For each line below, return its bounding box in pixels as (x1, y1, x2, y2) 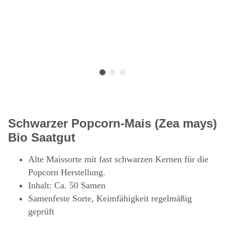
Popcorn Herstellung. (28, 167, 105, 178)
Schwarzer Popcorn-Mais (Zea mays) (8, 117, 217, 131)
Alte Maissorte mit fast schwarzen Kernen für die (28, 154, 208, 165)
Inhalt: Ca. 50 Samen (28, 180, 105, 191)
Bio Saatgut (8, 131, 75, 145)
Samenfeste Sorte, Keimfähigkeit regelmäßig (28, 193, 192, 204)
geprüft (28, 206, 54, 217)
